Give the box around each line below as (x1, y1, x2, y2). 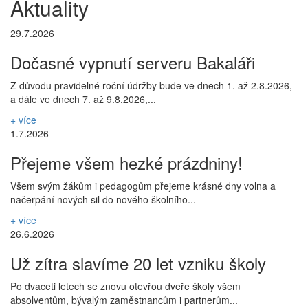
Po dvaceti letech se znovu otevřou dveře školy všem (10, 279, 241, 293)
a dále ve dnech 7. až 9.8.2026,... (10, 92, 156, 106)
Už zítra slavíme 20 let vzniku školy (10, 251, 266, 275)
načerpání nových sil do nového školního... (10, 192, 196, 206)
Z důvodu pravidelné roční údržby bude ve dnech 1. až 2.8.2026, (10, 78, 292, 92)
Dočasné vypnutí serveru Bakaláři (10, 50, 255, 74)
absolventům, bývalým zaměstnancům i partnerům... (10, 293, 238, 307)
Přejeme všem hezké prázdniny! (10, 151, 243, 175)
